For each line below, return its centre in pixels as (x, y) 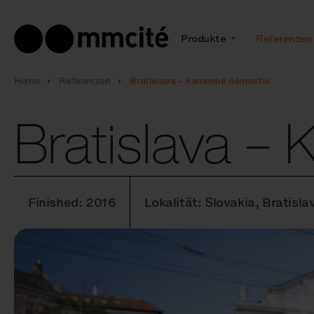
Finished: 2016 (72, 203)
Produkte (205, 39)
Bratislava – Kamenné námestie (200, 81)
